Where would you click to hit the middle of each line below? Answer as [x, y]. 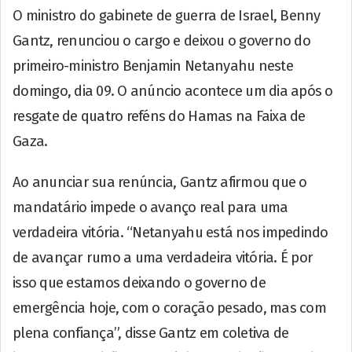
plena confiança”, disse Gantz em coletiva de [151, 333]
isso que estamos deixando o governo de [139, 282]
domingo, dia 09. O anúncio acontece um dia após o [173, 91]
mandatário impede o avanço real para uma [150, 207]
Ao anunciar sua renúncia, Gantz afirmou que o [160, 182]
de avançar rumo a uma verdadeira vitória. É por [163, 257]
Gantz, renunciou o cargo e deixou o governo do [161, 40]
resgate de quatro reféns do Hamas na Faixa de [159, 116]
